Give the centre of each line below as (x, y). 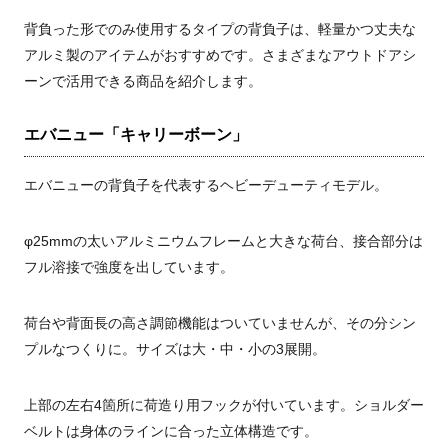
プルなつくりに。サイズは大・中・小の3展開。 (175, 349)
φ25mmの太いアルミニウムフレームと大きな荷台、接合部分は (223, 241)
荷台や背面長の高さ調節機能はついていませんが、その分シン (220, 323)
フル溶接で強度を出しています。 (129, 267)
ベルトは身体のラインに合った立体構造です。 (171, 431)
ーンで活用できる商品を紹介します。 (143, 81)
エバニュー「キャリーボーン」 (136, 135)
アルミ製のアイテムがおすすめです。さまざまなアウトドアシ (220, 55)
